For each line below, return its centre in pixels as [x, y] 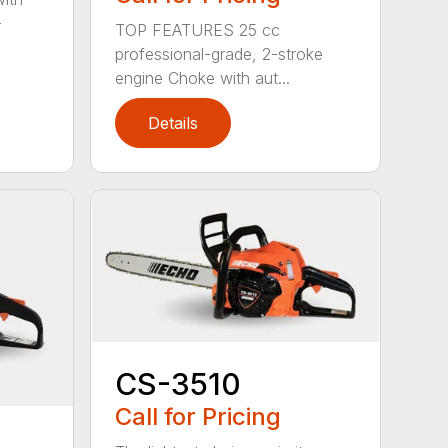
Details [173, 123]
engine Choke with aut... [203, 78]
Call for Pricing [198, 417]
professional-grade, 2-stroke [219, 54]
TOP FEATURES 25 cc [198, 30]
